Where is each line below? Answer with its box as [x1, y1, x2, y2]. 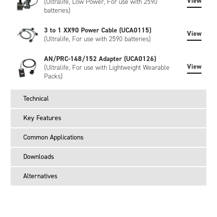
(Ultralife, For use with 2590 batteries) [44, 34, 151, 44]
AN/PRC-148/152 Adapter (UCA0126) [44, 54, 156, 63]
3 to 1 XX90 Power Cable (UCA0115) [44, 25, 151, 35]
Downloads [23, 152, 55, 161]
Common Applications [23, 132, 84, 142]
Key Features [23, 113, 62, 123]
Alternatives [23, 171, 58, 181]
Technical [23, 93, 49, 103]
